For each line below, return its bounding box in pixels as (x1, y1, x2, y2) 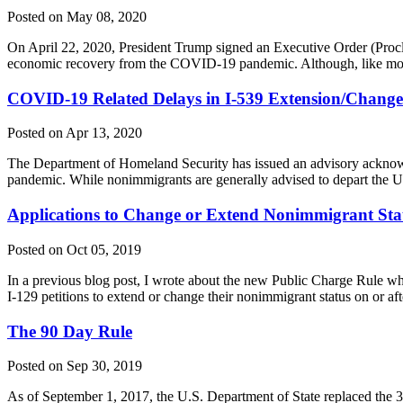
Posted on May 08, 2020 (7, 8, 147, 24)
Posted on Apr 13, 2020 (7, 125, 142, 141)
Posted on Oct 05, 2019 (7, 241, 141, 257)
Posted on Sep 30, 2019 (7, 358, 142, 374)
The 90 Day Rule (7, 321, 132, 341)
